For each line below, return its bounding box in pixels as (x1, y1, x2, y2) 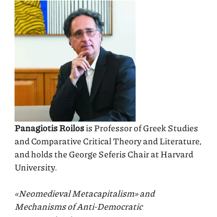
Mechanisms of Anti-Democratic (15, 200, 142, 213)
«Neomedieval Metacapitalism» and (15, 186, 155, 200)
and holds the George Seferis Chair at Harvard (15, 147, 193, 160)
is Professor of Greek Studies (84, 121, 198, 134)
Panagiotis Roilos (15, 121, 84, 134)
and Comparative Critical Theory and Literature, (15, 134, 201, 147)
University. (15, 160, 57, 173)
